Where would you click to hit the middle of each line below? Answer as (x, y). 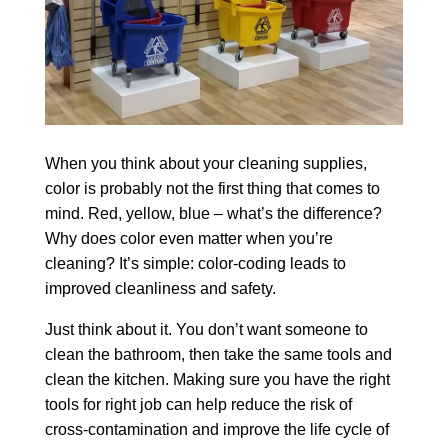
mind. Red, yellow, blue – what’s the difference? (213, 214)
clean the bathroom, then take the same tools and (218, 355)
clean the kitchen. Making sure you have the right (217, 380)
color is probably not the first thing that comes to (212, 189)
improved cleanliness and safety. (160, 289)
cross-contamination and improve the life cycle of (216, 430)
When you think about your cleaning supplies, (205, 164)
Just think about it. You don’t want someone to (206, 330)
